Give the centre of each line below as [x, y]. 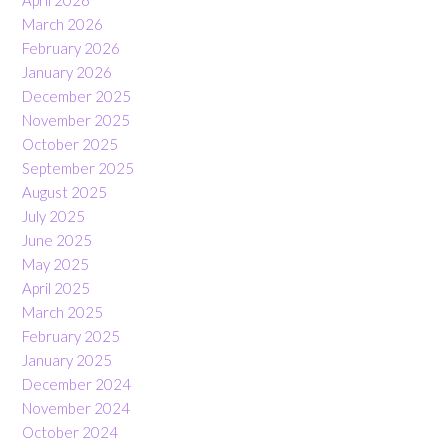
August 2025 [64, 192]
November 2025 [76, 120]
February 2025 [71, 336]
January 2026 [67, 72]
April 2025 [56, 288]
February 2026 [71, 48]
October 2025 [70, 144]
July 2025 [53, 216]
